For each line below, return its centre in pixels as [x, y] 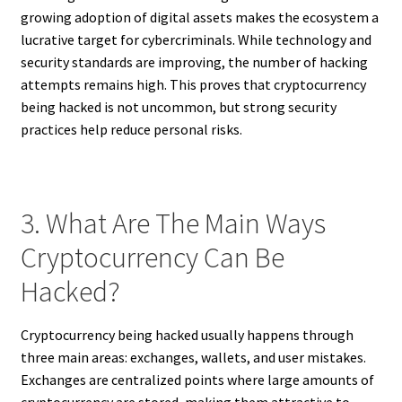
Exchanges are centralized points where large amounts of [197, 380]
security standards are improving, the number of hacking [194, 61]
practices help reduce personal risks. [131, 129]
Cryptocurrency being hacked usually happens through [187, 335]
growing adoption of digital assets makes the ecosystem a [199, 17]
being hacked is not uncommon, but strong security [178, 106]
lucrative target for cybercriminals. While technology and [196, 39]
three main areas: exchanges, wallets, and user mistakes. [193, 358]
